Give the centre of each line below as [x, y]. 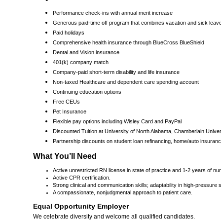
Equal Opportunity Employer [81, 206]
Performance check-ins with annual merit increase [113, 13]
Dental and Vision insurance [86, 53]
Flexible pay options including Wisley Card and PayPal [117, 122]
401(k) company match [81, 62]
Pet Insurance [70, 112]
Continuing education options [87, 92]
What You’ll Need [65, 156]
